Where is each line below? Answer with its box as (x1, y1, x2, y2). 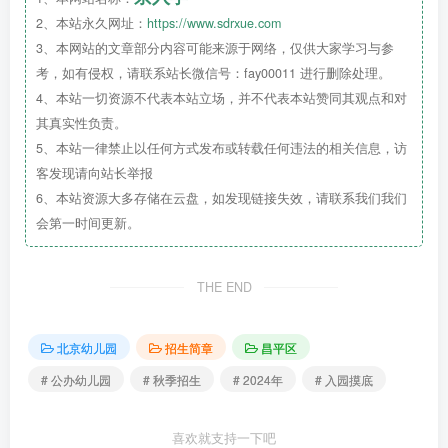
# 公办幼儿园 (41, 370, 111, 388)
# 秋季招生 (143, 370, 201, 388)
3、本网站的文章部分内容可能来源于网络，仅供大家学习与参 (36, 39, 394, 57)
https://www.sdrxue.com (147, 14, 281, 32)
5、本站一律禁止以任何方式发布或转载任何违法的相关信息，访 (36, 139, 407, 157)
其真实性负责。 (36, 114, 127, 132)
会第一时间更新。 (36, 214, 140, 232)
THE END (196, 278, 252, 296)
